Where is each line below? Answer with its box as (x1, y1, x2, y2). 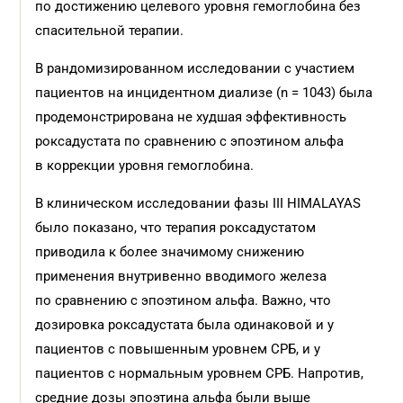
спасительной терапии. (35, 22, 184, 39)
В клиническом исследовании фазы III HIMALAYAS (35, 195, 362, 211)
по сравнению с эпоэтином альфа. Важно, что (35, 292, 332, 309)
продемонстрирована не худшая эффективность (35, 109, 347, 125)
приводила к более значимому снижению (35, 244, 305, 260)
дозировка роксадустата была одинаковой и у (35, 317, 335, 333)
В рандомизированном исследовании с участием (35, 60, 355, 76)
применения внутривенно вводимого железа (35, 268, 327, 284)
